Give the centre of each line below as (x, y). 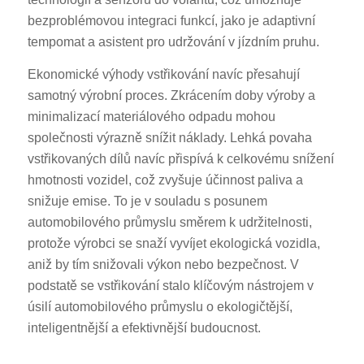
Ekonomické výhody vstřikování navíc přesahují (163, 74)
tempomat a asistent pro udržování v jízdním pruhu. (173, 42)
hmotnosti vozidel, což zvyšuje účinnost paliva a (165, 180)
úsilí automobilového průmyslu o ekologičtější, (160, 306)
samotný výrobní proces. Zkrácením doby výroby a (171, 95)
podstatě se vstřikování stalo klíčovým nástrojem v (170, 285)
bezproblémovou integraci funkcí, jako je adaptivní (171, 21)
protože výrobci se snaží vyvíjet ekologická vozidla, (173, 243)
